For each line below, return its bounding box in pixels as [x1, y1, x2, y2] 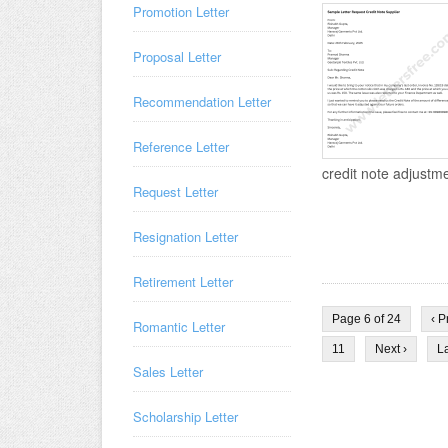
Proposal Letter [133, 47, 221, 66]
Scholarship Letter [133, 407, 238, 426]
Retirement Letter [133, 272, 233, 291]
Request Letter [133, 182, 218, 201]
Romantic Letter [133, 317, 225, 336]
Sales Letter [133, 362, 203, 381]
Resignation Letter [133, 227, 238, 246]
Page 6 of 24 [332, 312, 401, 326]
